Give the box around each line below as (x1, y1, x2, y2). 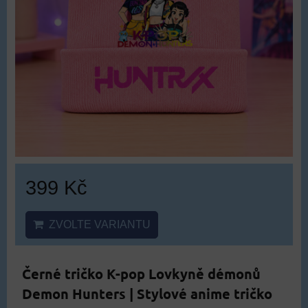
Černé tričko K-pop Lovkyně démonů (22, 264, 261, 283)
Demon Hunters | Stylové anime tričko (22, 284, 272, 302)
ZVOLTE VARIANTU (43, 218, 151, 230)
